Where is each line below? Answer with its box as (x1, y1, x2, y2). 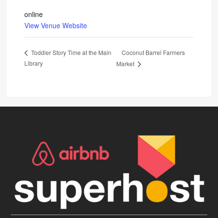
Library (24, 58, 43, 67)
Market (116, 59, 136, 68)
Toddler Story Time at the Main (30, 48, 112, 57)
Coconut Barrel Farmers (121, 48, 185, 56)
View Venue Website (24, 20, 88, 30)
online (24, 9, 43, 19)
